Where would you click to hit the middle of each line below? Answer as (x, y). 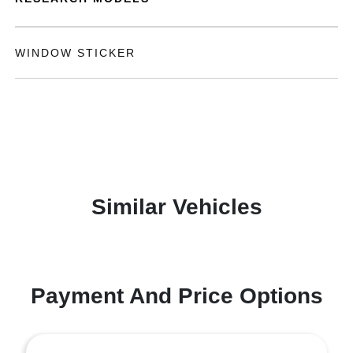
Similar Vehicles (176, 207)
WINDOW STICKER (76, 53)
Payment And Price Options (176, 296)
